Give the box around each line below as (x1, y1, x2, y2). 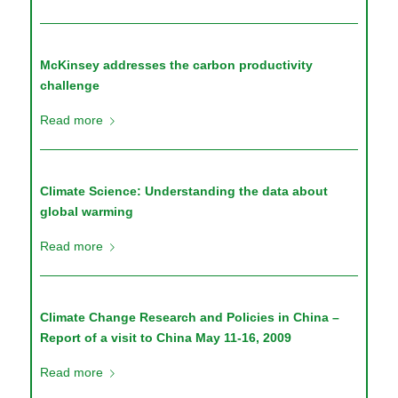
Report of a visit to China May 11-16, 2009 (40, 330, 292, 346)
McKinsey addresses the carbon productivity (40, 58, 314, 73)
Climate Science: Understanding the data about (40, 184, 329, 199)
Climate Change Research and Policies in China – (40, 310, 340, 325)
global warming (40, 204, 134, 219)
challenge (40, 78, 100, 93)
